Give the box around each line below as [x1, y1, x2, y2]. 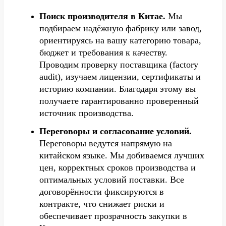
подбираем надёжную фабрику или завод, [39, 23, 202, 33]
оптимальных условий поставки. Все [39, 174, 184, 185]
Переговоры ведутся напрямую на [39, 138, 172, 148]
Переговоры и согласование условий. [39, 126, 192, 136]
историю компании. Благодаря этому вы [39, 83, 196, 94]
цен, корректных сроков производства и [39, 162, 196, 173]
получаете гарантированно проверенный [39, 95, 199, 106]
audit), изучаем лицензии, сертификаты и [39, 71, 201, 82]
